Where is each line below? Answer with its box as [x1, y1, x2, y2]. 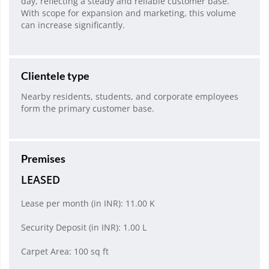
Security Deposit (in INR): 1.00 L [21, 221, 147, 233]
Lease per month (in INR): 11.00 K [21, 197, 155, 209]
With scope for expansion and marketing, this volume [21, 7, 236, 19]
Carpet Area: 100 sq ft [21, 245, 109, 257]
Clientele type [21, 68, 89, 82]
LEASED [21, 172, 60, 187]
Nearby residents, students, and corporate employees [21, 90, 238, 102]
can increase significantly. [21, 19, 125, 31]
